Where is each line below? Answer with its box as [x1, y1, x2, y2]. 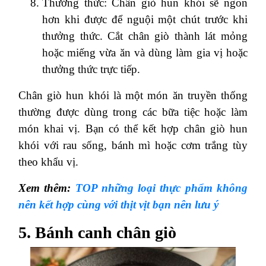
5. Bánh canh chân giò [18, 223, 176, 242]
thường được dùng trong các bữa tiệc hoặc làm [18, 105, 248, 118]
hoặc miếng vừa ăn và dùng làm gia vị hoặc [42, 46, 248, 59]
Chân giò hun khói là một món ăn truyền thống [18, 88, 248, 102]
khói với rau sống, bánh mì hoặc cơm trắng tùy [18, 138, 248, 151]
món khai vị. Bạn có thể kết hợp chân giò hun [18, 122, 248, 135]
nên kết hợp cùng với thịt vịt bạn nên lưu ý [18, 198, 221, 211]
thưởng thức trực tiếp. [42, 62, 140, 75]
